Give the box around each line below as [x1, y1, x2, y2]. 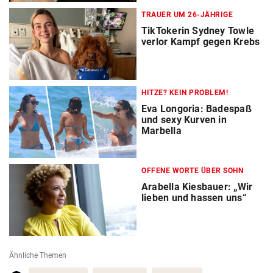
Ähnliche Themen [9, 251, 66, 260]
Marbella [141, 125, 182, 137]
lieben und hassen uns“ [141, 192, 247, 204]
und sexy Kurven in [141, 114, 227, 126]
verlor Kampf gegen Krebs [141, 36, 260, 48]
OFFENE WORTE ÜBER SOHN [141, 166, 243, 175]
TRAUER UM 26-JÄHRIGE [141, 10, 233, 19]
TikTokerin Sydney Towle [141, 25, 254, 37]
